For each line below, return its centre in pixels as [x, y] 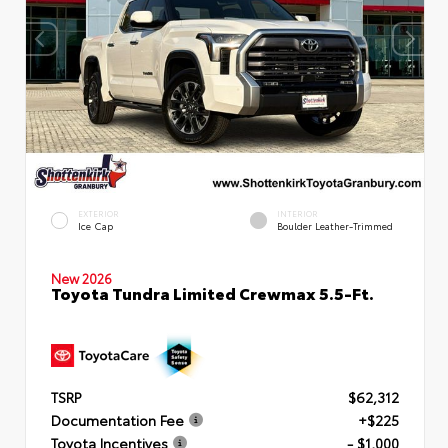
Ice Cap [95, 226]
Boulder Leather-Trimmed [335, 226]
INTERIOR [297, 214]
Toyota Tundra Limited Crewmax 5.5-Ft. [212, 292]
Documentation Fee [117, 420]
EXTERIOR [98, 214]
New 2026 [81, 277]
